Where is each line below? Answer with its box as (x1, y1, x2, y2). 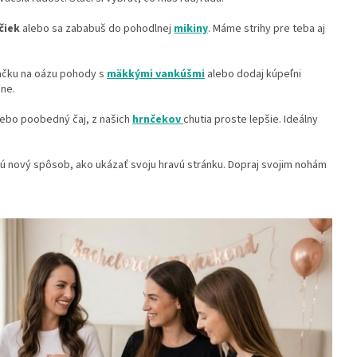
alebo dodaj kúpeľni (205, 66, 301, 83)
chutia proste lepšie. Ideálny (183, 112, 318, 128)
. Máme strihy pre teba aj (208, 21, 325, 37)
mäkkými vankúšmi (107, 66, 205, 83)
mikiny (174, 21, 208, 37)
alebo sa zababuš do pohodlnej (20, 21, 174, 37)
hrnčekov (132, 112, 181, 128)
